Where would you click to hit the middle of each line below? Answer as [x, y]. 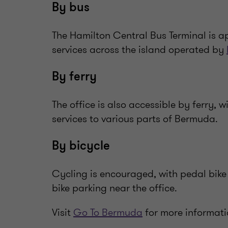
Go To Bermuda [108, 212]
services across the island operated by [139, 49]
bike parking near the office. [115, 188]
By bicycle [81, 146]
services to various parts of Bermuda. [135, 119]
